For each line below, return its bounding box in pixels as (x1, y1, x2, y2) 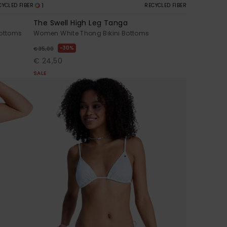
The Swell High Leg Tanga (33, 17, 128, 28)
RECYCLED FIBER (144, 1, 186, 9)
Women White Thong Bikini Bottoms (33, 28, 149, 37)
